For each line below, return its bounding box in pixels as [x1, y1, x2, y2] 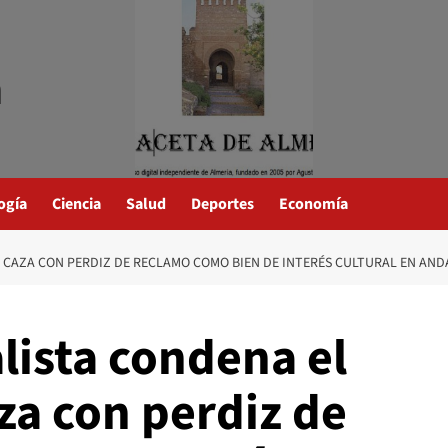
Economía [279, 193, 348, 215]
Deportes [191, 193, 254, 215]
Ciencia [52, 193, 101, 215]
